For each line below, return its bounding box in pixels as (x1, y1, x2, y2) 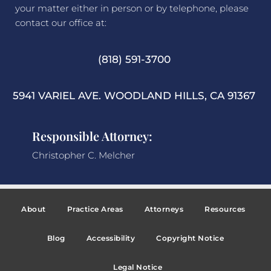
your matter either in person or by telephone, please (15, 2, 249, 14)
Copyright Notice (156, 233, 224, 243)
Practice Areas (67, 204, 123, 214)
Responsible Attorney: (31, 127, 152, 144)
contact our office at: (15, 16, 106, 28)
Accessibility (86, 233, 135, 243)
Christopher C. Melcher (31, 149, 135, 161)
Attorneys (144, 204, 183, 214)
